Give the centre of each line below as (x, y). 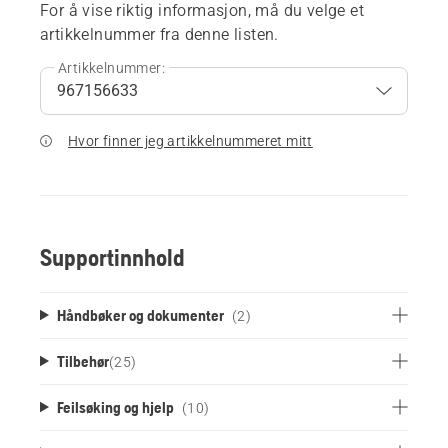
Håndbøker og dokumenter (140, 314)
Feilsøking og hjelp (115, 406)
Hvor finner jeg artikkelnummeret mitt (190, 140)
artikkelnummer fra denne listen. (159, 34)
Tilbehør (82, 360)
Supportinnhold (112, 257)
